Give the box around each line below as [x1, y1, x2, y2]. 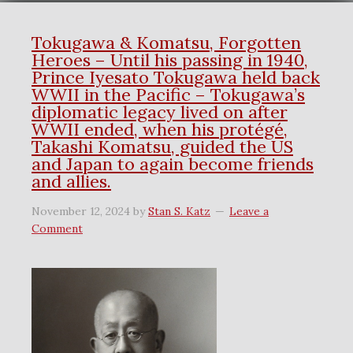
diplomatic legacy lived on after [32, 101, 288, 123]
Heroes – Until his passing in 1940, [32, 49, 308, 71]
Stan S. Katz [148, 204, 210, 218]
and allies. [32, 170, 111, 192]
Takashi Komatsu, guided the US [32, 136, 293, 158]
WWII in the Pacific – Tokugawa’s [32, 84, 305, 106]
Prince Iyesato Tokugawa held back [32, 66, 320, 88]
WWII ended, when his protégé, [32, 118, 288, 140]
